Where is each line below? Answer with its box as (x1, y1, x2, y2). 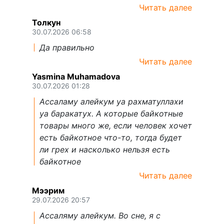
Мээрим (32, 185, 64, 195)
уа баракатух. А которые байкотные (39, 108, 183, 118)
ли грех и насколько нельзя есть (39, 144, 170, 154)
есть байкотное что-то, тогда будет (39, 132, 182, 142)
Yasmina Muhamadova (32, 71, 120, 81)
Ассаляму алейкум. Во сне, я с (39, 210, 160, 220)
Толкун (32, 17, 60, 27)
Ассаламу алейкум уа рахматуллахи (39, 96, 183, 106)
